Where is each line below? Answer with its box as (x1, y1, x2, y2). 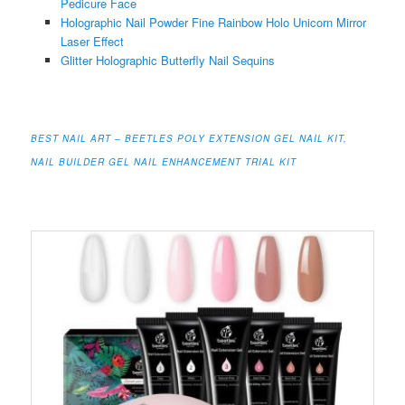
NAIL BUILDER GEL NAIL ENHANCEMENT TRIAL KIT (31, 155, 297, 168)
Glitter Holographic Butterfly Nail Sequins (60, 51, 275, 69)
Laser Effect (60, 32, 124, 50)
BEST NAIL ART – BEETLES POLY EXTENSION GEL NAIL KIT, (31, 132, 348, 145)
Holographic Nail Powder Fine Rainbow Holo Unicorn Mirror (60, 13, 366, 31)
